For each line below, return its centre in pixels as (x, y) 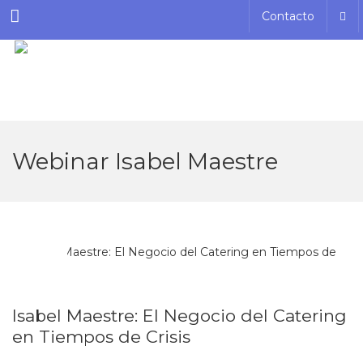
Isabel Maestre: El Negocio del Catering (179, 316)
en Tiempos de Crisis (101, 337)
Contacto (288, 16)
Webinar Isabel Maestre (145, 161)
